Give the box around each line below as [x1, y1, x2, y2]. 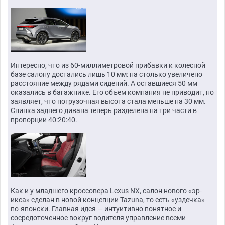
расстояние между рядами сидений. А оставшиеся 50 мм [11, 79, 197, 88]
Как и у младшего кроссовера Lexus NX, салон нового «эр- [11, 186, 202, 195]
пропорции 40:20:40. [11, 116, 77, 124]
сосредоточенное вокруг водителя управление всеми [11, 213, 186, 222]
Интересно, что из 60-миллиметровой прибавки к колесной [11, 61, 205, 70]
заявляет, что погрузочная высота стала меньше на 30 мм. [11, 97, 206, 106]
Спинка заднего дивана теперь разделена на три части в [11, 106, 197, 115]
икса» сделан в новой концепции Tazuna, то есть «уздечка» [11, 195, 205, 204]
